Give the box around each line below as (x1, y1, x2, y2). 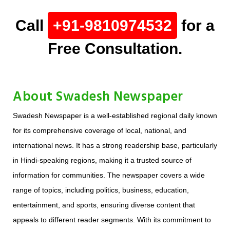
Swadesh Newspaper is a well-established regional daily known (13, 111, 217, 120)
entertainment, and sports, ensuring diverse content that (13, 201, 195, 209)
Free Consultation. (48, 40, 182, 57)
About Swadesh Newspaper (13, 87, 183, 108)
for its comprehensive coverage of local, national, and (13, 126, 186, 135)
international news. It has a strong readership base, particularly (13, 141, 217, 150)
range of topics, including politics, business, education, (13, 186, 189, 195)
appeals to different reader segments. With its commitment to (13, 216, 211, 224)
